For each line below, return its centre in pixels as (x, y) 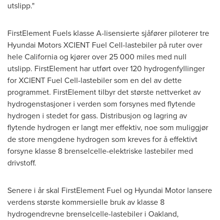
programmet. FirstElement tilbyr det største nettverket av (104, 92)
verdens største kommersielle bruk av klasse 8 (86, 202)
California (41, 56)
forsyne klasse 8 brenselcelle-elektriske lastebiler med (100, 151)
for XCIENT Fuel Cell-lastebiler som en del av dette (95, 80)
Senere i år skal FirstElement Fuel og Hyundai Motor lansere (110, 190)
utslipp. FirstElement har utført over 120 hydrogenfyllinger (106, 68)
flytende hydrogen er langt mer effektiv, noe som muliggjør (108, 127)
